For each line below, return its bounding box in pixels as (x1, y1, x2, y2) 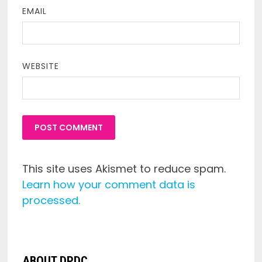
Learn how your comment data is (22, 177, 195, 192)
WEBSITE (22, 60, 60, 72)
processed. (22, 192, 80, 208)
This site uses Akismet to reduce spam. (22, 161, 226, 176)
